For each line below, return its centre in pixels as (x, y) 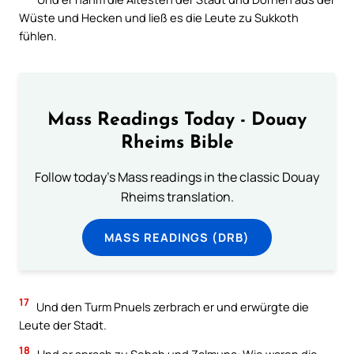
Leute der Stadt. (63, 324)
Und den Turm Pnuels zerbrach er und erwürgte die (171, 306)
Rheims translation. (177, 197)
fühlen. (38, 35)
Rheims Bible (177, 144)
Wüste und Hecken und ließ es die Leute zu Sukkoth (159, 17)
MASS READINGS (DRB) (177, 237)
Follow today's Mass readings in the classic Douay (177, 177)
